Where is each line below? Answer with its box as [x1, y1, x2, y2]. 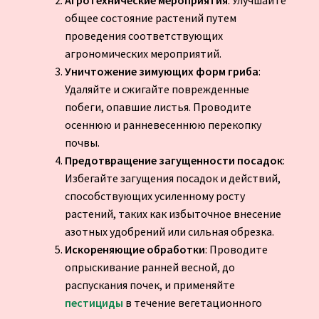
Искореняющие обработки [64, 242, 205, 257]
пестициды [64, 296, 123, 310]
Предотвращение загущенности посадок [64, 153, 283, 168]
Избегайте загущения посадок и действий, [64, 171, 281, 186]
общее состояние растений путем [64, 11, 236, 26]
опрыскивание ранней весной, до [64, 260, 235, 275]
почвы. [64, 135, 100, 150]
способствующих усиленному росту [64, 189, 245, 204]
